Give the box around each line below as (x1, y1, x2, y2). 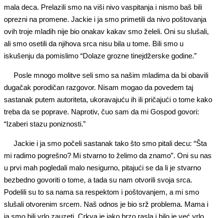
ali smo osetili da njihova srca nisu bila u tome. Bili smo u (4, 39, 183, 48)
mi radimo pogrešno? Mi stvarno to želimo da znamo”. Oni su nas (4, 151, 212, 160)
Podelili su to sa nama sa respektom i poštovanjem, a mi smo (4, 188, 199, 196)
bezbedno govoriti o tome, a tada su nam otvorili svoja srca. (4, 176, 192, 184)
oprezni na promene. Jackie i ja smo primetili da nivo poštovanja (4, 15, 206, 23)
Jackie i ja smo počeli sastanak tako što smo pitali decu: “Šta (14, 139, 207, 147)
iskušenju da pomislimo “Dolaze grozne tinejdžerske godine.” (4, 52, 197, 60)
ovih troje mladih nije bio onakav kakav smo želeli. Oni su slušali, (4, 27, 209, 36)
